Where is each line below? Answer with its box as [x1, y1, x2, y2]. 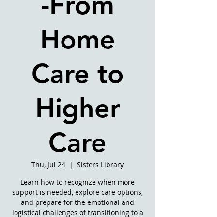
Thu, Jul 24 [31, 160, 65, 169]
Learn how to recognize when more [20, 177, 135, 186]
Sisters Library [77, 160, 124, 169]
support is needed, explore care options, [12, 187, 143, 197]
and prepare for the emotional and [21, 198, 134, 207]
